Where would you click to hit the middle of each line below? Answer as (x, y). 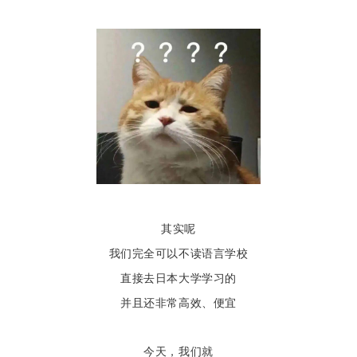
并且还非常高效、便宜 (178, 302)
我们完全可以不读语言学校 (178, 253)
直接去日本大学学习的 (178, 278)
